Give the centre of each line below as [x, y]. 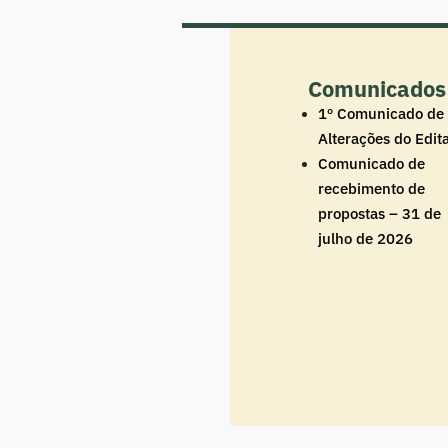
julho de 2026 [365, 238]
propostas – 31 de [379, 213]
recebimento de [371, 188]
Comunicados [377, 88]
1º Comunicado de [380, 113]
